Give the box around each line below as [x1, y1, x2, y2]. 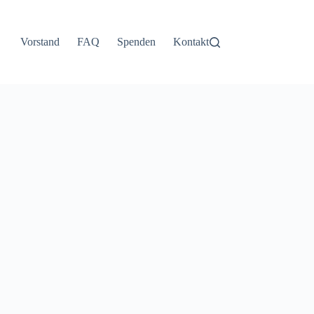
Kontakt [172, 36, 209, 48]
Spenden [116, 36, 156, 48]
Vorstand [20, 36, 60, 48]
